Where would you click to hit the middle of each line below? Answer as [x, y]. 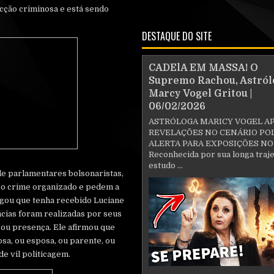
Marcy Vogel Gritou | [200, 94]
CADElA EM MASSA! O [203, 68]
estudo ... [166, 165]
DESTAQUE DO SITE [177, 36]
